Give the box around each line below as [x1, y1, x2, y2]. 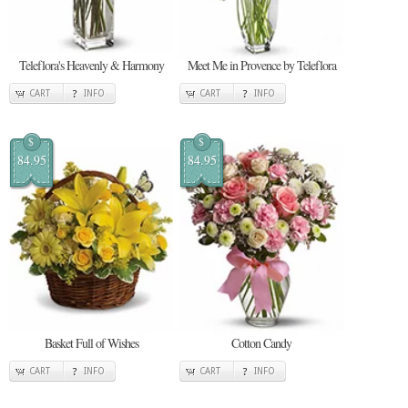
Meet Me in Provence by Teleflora [187, 56, 336, 74]
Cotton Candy [231, 333, 291, 352]
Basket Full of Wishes [44, 333, 138, 352]
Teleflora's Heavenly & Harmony [18, 56, 164, 74]
